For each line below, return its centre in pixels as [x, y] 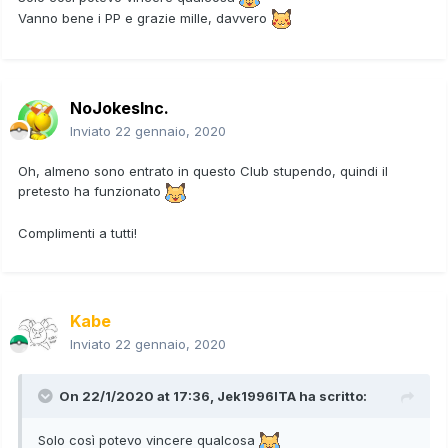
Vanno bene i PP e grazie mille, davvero [144, 17]
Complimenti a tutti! [77, 232]
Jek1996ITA [256, 396]
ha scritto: [331, 396]
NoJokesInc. [119, 108]
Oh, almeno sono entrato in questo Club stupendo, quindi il [203, 171]
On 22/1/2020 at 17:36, [138, 396]
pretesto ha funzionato [91, 191]
